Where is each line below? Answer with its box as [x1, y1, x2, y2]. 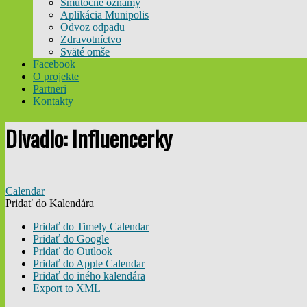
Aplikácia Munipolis [60, 8, 149, 21]
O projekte [33, 70, 79, 82]
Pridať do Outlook [33, 245, 112, 258]
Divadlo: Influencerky [5, 122, 172, 155]
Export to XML [33, 282, 101, 295]
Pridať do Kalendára [5, 197, 94, 210]
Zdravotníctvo [60, 33, 121, 45]
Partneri [33, 82, 66, 95]
